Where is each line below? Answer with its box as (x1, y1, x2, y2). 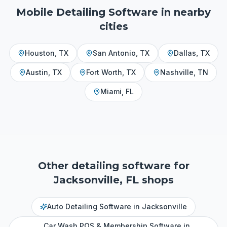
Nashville (160, 68, 194, 77)
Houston (24, 49, 55, 57)
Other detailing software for (37, 160, 190, 172)
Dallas (173, 49, 196, 57)
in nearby (158, 6, 211, 18)
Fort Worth (86, 68, 122, 77)
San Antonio (92, 49, 136, 57)
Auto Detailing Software (47, 202, 131, 211)
